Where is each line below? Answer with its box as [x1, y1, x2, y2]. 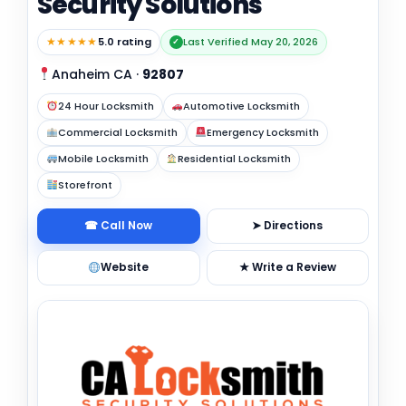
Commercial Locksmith [57, 124, 178, 140]
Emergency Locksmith [207, 124, 320, 140]
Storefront [57, 177, 112, 192]
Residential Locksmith [178, 150, 292, 166]
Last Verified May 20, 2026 [182, 34, 318, 49]
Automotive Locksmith [183, 98, 301, 113]
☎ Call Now [84, 217, 153, 234]
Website [101, 259, 150, 275]
